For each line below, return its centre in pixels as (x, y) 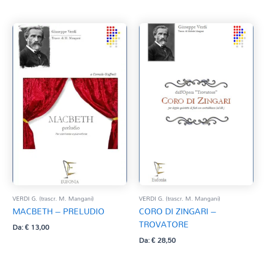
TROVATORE (164, 224)
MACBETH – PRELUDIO (59, 211)
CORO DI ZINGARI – (178, 211)
